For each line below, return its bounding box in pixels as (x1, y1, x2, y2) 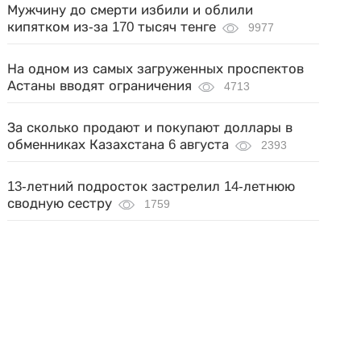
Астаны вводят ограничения (7, 77, 193, 93)
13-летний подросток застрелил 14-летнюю (7, 178, 296, 194)
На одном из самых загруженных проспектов (7, 60, 305, 77)
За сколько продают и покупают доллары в (7, 119, 293, 135)
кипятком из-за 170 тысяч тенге (7, 19, 217, 35)
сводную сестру (7, 195, 113, 211)
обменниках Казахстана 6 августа (7, 136, 230, 152)
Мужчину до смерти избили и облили (7, 2, 254, 18)
